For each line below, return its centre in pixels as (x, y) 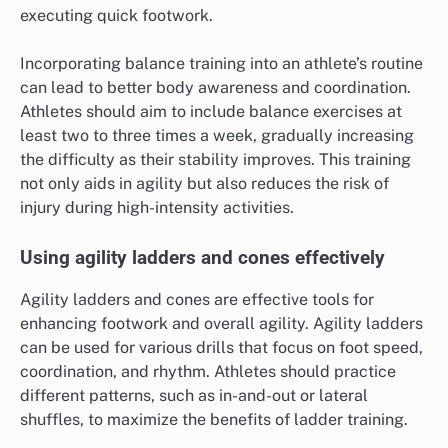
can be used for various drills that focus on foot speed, (221, 348)
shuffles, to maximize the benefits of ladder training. (214, 420)
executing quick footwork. (116, 16)
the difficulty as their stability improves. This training (215, 160)
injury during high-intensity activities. (157, 208)
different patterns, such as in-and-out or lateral (194, 396)
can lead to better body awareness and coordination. (215, 88)
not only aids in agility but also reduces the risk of (204, 184)
